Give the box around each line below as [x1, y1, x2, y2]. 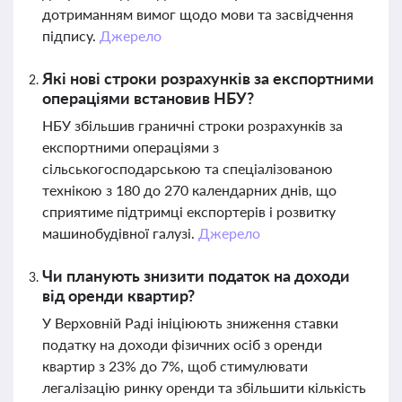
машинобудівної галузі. [42, 224, 198, 241]
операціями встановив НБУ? [42, 88, 254, 108]
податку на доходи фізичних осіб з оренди [42, 336, 322, 353]
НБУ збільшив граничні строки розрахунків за [42, 117, 343, 134]
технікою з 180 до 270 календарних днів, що [42, 181, 336, 198]
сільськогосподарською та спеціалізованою [42, 160, 333, 177]
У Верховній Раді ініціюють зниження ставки [42, 314, 338, 331]
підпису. [42, 27, 100, 44]
